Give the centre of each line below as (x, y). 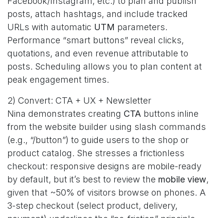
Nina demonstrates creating (65, 114)
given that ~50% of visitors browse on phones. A (107, 192)
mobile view (182, 179)
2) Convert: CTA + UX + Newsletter (79, 100)
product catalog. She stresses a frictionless (96, 153)
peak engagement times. (58, 80)
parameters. (141, 27)
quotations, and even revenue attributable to (98, 53)
